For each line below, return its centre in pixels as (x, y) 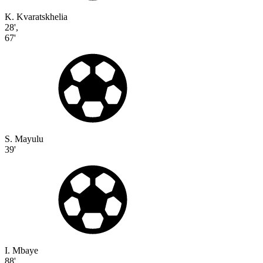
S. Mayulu (24, 139)
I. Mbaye (21, 250)
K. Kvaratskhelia (36, 16)
